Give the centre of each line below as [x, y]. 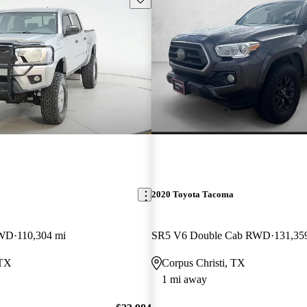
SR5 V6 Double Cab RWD [211, 235]
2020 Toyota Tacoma [192, 195]
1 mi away [184, 279]
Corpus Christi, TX [203, 262]
